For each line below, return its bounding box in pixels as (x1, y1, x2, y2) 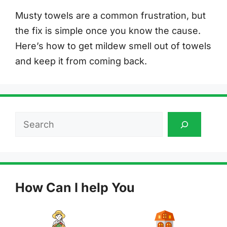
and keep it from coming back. (15, 56, 147, 67)
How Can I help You (15, 180, 135, 196)
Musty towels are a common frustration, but (15, 10, 206, 21)
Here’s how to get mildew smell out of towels (15, 41, 211, 52)
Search (15, 113, 46, 125)
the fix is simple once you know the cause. (15, 25, 201, 36)
